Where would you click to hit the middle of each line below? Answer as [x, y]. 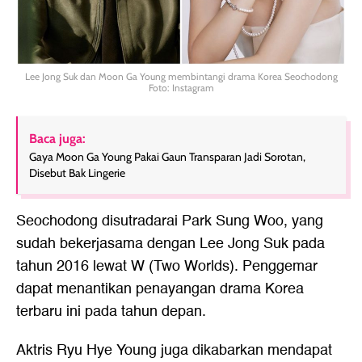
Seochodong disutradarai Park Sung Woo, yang [170, 221]
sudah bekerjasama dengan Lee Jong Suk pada [170, 244]
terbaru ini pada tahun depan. [111, 312]
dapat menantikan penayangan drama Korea [160, 289]
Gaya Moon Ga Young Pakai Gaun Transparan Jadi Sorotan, [167, 157]
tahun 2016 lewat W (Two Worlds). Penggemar [167, 267]
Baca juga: [57, 139]
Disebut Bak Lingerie [77, 173]
